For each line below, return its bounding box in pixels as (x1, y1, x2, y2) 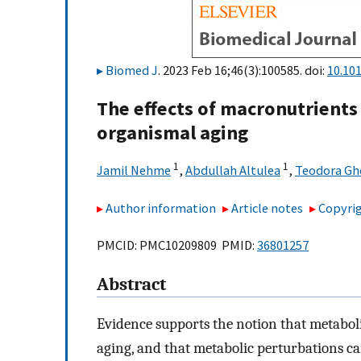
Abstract (97, 274, 166, 296)
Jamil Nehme (97, 162, 171, 179)
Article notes (231, 199, 304, 216)
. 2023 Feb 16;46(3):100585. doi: (158, 62, 327, 78)
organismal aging (97, 120, 248, 146)
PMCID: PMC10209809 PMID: (97, 237, 257, 254)
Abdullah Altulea (185, 162, 280, 179)
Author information (106, 199, 216, 216)
